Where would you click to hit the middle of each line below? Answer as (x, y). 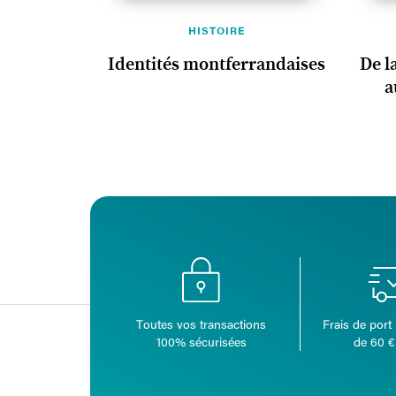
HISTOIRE (216, 30)
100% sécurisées (201, 342)
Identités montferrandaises (216, 65)
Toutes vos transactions (202, 324)
